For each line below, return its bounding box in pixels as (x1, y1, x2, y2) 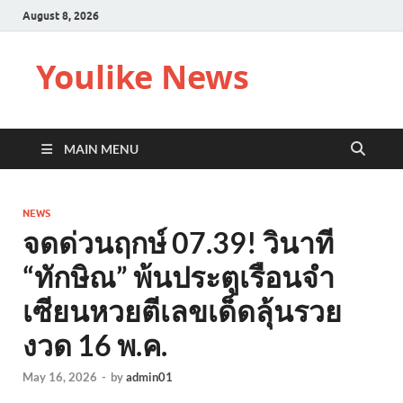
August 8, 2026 (22, 8, 99, 22)
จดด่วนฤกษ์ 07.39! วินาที (22, 225, 334, 260)
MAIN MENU (64, 141, 139, 157)
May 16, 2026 (22, 370, 97, 385)
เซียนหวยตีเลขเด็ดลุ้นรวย (22, 293, 342, 328)
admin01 (126, 370, 173, 385)
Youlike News (36, 55, 249, 99)
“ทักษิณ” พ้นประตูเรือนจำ (22, 259, 335, 294)
